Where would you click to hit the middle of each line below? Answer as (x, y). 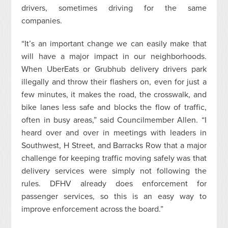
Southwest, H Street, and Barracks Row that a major (114, 145)
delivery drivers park (166, 69)
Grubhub (110, 69)
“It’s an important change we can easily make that (114, 44)
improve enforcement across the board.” (94, 209)
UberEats (63, 69)
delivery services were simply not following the (114, 171)
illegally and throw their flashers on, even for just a (114, 82)
